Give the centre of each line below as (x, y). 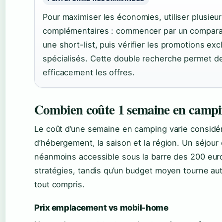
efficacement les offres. (89, 73)
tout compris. (59, 185)
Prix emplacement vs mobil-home (101, 208)
